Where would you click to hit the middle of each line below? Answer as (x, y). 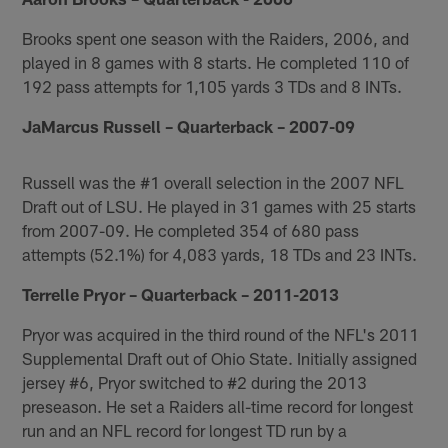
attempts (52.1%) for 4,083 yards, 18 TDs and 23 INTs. (220, 253)
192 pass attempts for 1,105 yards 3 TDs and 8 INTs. (212, 85)
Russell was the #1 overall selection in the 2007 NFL (213, 181)
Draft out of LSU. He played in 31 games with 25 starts (219, 205)
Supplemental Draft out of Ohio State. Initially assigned (220, 357)
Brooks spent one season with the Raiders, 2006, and (216, 37)
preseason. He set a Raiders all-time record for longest (218, 405)
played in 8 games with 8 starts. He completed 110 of (216, 61)
